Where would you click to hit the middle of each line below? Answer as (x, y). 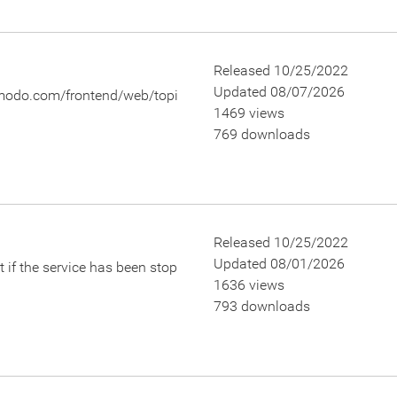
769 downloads (261, 134)
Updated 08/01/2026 (279, 264)
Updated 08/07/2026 (279, 92)
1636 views (249, 285)
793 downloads (261, 306)
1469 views (249, 113)
